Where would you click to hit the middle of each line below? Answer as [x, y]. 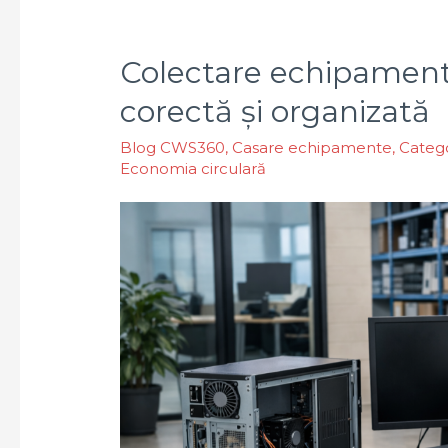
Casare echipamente [312, 148]
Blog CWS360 [173, 148]
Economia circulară [193, 169]
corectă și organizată [275, 112]
